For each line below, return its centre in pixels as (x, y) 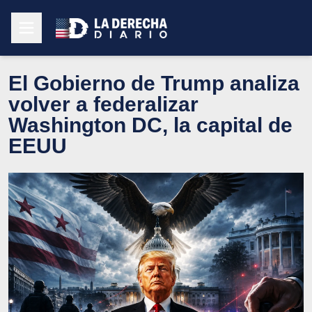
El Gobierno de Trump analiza (154, 83)
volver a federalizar (103, 104)
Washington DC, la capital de (150, 125)
